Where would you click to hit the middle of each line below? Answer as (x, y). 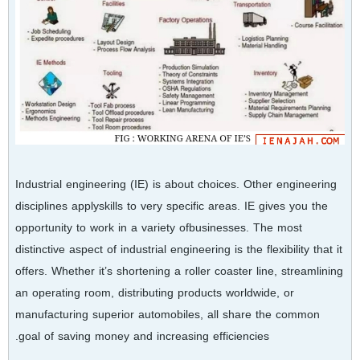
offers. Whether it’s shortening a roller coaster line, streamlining (179, 271)
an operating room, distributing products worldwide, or (155, 292)
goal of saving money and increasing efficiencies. (144, 336)
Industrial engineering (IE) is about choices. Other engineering (176, 184)
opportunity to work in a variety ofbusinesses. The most (159, 227)
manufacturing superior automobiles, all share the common (168, 314)
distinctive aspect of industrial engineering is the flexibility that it (179, 249)
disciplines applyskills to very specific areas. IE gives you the (172, 206)
